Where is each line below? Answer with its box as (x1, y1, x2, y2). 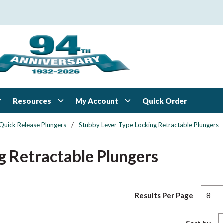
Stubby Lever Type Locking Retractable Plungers (79, 121, 219, 129)
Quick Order (142, 96, 187, 105)
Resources (13, 96, 51, 105)
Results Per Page (135, 191, 193, 200)
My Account (75, 96, 118, 105)
